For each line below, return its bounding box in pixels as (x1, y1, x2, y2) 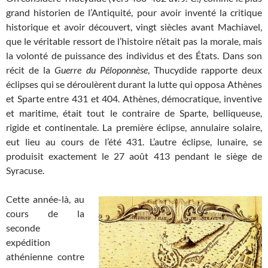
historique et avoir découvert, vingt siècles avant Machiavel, (6, 20, 262, 32)
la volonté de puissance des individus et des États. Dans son (6, 49, 262, 61)
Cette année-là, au (6, 193, 84, 205)
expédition (6, 236, 50, 248)
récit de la (6, 63, 55, 75)
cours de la (6, 207, 84, 219)
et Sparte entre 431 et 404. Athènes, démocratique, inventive (6, 92, 262, 104)
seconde (6, 221, 40, 233)
